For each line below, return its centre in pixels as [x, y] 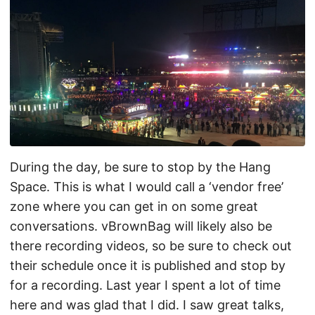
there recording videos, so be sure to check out [151, 245]
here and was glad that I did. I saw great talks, [147, 304]
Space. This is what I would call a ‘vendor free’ [147, 186]
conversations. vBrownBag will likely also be [141, 226]
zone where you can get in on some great [134, 206]
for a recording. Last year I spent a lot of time [145, 285]
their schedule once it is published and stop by [148, 265]
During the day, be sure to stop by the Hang [140, 167]
